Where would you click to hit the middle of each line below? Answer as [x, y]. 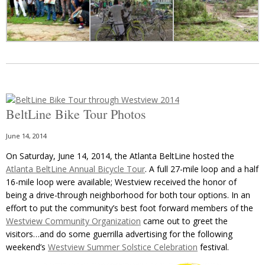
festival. [213, 247]
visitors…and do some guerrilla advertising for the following [119, 234]
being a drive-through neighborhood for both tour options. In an [128, 195]
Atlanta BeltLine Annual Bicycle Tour [75, 169]
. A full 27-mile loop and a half [202, 169]
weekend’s [27, 247]
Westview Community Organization [73, 221]
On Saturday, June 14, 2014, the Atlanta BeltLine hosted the [120, 156]
